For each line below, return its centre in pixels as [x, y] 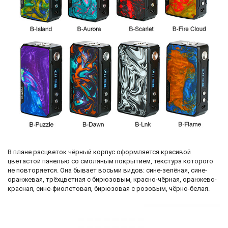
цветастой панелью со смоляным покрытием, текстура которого [110, 161]
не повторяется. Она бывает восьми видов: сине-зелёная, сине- [107, 170]
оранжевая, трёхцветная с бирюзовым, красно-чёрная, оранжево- [112, 179]
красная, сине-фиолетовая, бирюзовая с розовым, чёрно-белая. [109, 188]
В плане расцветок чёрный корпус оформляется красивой [99, 152]
